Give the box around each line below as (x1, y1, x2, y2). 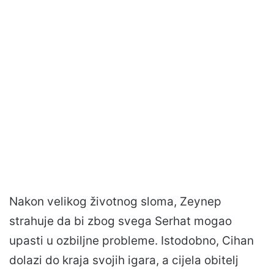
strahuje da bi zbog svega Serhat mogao (9, 213, 232, 228)
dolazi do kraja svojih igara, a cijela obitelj (9, 253, 239, 267)
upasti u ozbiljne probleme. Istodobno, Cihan (9, 233, 254, 248)
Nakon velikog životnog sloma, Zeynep (9, 194, 221, 209)
